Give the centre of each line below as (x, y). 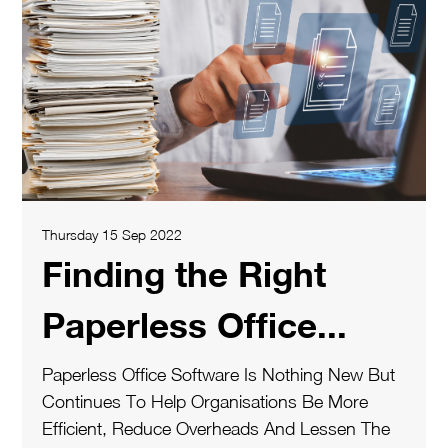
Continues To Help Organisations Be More (205, 401)
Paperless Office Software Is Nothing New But (218, 374)
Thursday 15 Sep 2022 (112, 234)
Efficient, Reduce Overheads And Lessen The (216, 428)
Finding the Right (184, 273)
